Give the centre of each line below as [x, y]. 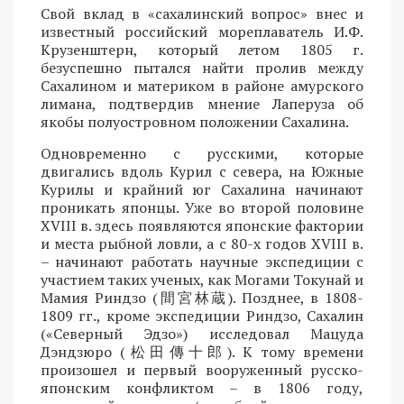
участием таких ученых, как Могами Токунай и [202, 279]
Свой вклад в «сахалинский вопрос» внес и [202, 13]
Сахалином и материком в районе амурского [202, 85]
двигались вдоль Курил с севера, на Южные [202, 171]
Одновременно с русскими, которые [202, 153]
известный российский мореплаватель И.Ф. [202, 31]
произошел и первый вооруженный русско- [202, 369]
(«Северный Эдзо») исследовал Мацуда [202, 333]
